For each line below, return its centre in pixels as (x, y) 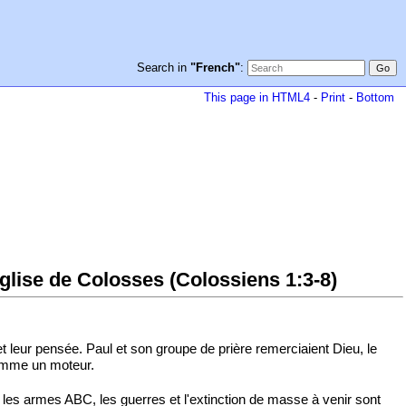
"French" (215, 68)
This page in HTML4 (257, 97)
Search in (163, 68)
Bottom (375, 97)
